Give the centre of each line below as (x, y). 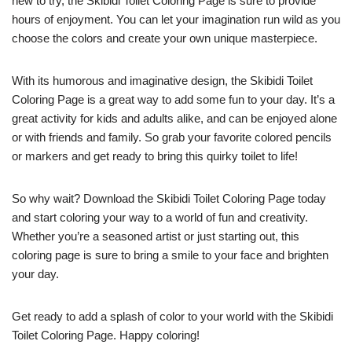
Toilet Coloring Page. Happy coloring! (106, 335)
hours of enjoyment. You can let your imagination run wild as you (176, 19)
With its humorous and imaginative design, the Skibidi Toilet (162, 80)
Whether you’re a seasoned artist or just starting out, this (156, 236)
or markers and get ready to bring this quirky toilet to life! (155, 156)
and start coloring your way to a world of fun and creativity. (160, 217)
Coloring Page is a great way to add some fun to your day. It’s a (173, 99)
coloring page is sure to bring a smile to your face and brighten (170, 255)
